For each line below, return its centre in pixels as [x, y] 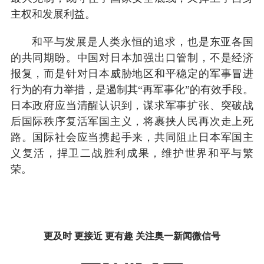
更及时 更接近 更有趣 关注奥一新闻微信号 [132, 235]
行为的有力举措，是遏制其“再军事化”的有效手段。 [132, 89]
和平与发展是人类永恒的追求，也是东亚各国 [143, 42]
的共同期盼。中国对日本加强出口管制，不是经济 [132, 57]
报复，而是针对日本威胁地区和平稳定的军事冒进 [132, 73]
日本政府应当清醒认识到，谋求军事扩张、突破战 [132, 105]
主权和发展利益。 [53, 14]
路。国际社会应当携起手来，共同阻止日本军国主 [132, 137]
